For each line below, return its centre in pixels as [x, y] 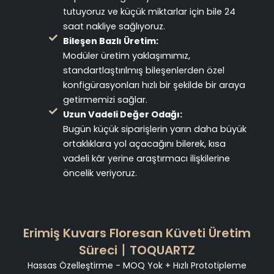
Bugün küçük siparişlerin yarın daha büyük [154, 129]
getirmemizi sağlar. [105, 99]
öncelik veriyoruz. [100, 173]
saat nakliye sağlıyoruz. [114, 26]
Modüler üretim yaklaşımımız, [126, 55]
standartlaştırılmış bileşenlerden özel [143, 70]
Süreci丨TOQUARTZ [137, 250]
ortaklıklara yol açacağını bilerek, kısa [144, 143]
